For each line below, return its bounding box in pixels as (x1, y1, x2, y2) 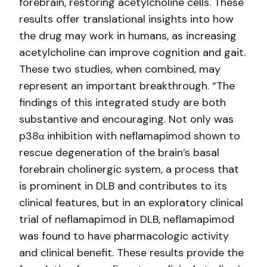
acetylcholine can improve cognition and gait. (19, 45, 246, 60)
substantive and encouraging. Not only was (19, 112, 234, 126)
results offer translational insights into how (19, 12, 234, 26)
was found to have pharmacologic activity (19, 229, 229, 243)
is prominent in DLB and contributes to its (19, 179, 227, 193)
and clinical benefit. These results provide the (19, 246, 244, 260)
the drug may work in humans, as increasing (19, 29, 237, 43)
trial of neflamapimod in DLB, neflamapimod (19, 212, 234, 226)
